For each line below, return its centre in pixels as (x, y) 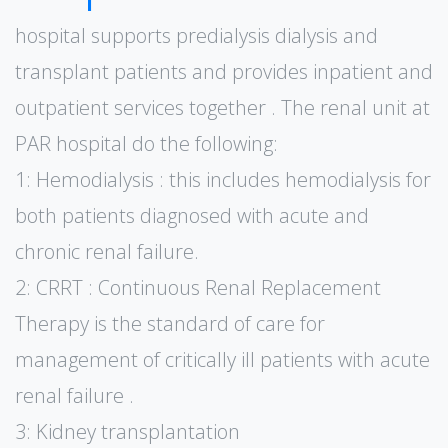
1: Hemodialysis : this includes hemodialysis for (223, 179)
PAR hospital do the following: (146, 143)
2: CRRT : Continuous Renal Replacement (198, 287)
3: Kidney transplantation (127, 431)
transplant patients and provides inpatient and (224, 71)
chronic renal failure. (107, 251)
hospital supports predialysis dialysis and (196, 35)
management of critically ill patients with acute (222, 359)
